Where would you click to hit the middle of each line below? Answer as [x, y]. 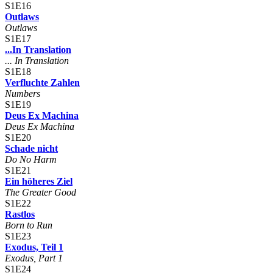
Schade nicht [31, 148]
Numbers [23, 93]
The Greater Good [41, 192]
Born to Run [29, 225]
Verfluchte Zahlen [42, 82]
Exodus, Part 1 [34, 258]
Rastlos [20, 214]
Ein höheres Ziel [39, 181]
